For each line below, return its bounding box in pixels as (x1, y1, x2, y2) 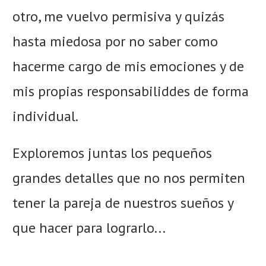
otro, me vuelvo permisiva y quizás (12, 7, 224, 26)
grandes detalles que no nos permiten (12, 169, 245, 188)
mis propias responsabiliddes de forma (12, 82, 249, 101)
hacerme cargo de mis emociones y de (12, 57, 244, 76)
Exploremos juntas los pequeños (12, 144, 212, 163)
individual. (12, 107, 78, 126)
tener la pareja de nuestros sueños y (12, 194, 233, 213)
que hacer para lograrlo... (12, 218, 166, 237)
